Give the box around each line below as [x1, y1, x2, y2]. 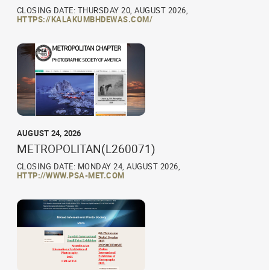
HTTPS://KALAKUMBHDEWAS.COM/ [16, 14, 153, 25]
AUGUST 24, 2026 [16, 127, 81, 139]
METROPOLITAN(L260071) [16, 140, 155, 157]
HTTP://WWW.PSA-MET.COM [16, 169, 125, 181]
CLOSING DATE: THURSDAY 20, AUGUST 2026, [16, 5, 189, 16]
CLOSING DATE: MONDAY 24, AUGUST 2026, [16, 160, 181, 172]
